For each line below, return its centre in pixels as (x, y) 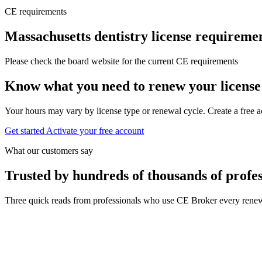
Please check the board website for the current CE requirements (121, 61)
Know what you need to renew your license (133, 86)
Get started (25, 130)
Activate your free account (95, 130)
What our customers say (49, 150)
